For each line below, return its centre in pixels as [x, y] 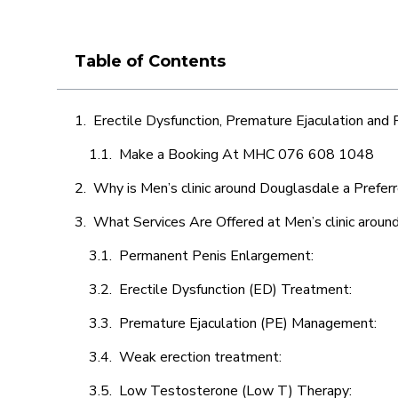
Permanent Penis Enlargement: [216, 256]
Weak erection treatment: [202, 357]
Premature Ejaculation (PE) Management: [250, 323]
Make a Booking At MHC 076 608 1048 [247, 155]
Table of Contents [150, 61]
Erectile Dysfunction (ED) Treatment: [237, 290]
